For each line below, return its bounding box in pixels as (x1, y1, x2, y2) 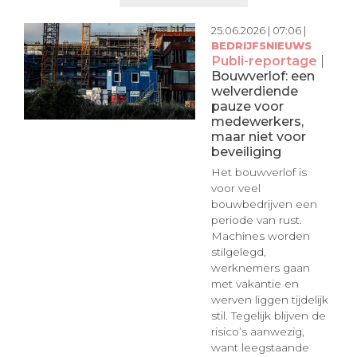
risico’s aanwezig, (210, 325, 304, 339)
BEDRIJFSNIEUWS (210, 38, 312, 52)
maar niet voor (210, 127, 306, 144)
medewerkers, (210, 112, 304, 129)
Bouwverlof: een (210, 67, 315, 84)
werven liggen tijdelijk (210, 293, 328, 307)
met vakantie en (210, 277, 299, 291)
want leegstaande (210, 341, 309, 355)
